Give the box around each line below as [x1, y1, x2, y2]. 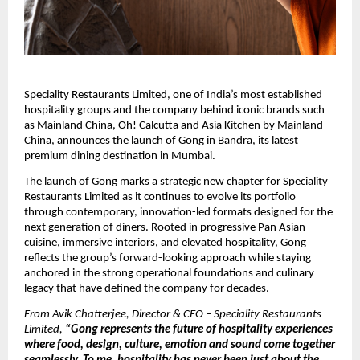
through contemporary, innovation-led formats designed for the [24, 206, 333, 219]
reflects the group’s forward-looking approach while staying [24, 252, 311, 264]
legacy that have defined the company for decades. [24, 282, 269, 295]
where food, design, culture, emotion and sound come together [24, 339, 335, 352]
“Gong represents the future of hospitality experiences [63, 324, 333, 337]
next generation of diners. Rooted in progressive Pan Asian [24, 221, 305, 234]
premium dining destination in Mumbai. [24, 149, 215, 162]
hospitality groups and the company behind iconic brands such [24, 104, 325, 117]
